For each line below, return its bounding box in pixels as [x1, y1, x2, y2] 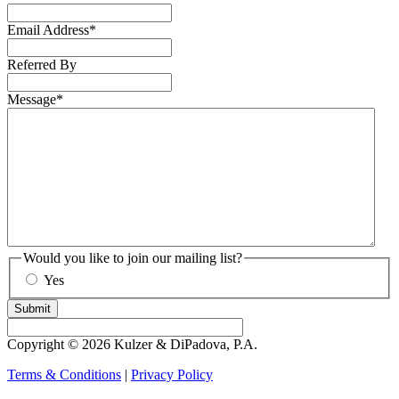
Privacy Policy [131, 367, 213, 383]
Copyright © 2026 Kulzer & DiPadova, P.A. [7, 337, 257, 353]
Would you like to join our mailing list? [23, 249, 242, 265]
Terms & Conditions [7, 367, 121, 383]
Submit [14, 302, 51, 316]
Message [7, 91, 56, 107]
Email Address [7, 21, 89, 37]
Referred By [7, 56, 77, 72]
